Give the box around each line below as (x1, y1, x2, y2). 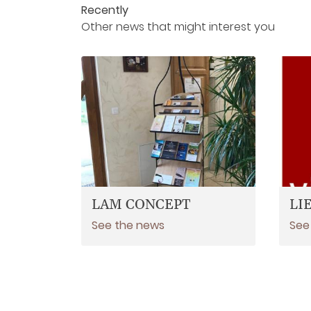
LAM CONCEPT (92, 196, 190, 215)
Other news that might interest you (81, 19, 275, 35)
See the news (92, 217, 165, 234)
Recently (81, 2, 128, 18)
